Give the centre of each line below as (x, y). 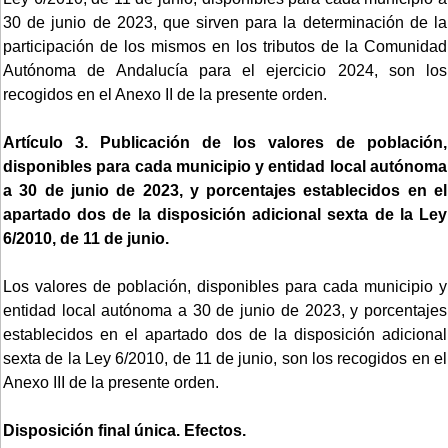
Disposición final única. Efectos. (124, 430)
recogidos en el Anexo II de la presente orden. (165, 94)
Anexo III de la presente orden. (111, 382)
